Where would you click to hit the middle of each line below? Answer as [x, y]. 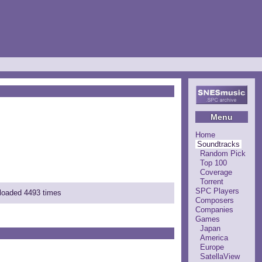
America [214, 237]
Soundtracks [218, 144]
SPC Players [217, 191]
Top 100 [213, 163]
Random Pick [223, 153]
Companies [214, 209]
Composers [215, 200]
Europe [212, 247]
